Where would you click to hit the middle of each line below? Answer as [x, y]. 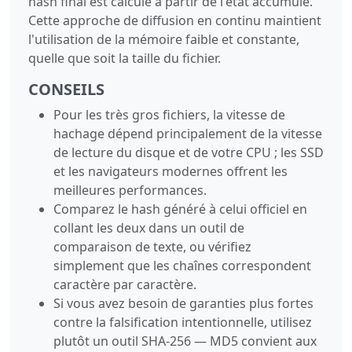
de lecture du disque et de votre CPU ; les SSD [189, 152]
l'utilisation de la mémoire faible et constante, [164, 39]
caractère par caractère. [125, 284]
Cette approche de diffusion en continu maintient [175, 20]
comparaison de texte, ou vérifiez [152, 246]
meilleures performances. [130, 190]
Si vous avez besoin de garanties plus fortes [183, 303]
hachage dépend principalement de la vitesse [188, 133]
